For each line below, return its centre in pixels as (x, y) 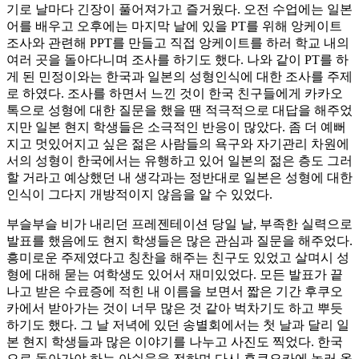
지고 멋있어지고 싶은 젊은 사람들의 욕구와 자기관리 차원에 (178, 143)
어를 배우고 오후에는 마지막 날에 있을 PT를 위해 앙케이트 (174, 26)
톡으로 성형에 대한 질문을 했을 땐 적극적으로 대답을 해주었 (179, 110)
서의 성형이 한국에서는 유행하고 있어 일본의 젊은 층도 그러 (179, 160)
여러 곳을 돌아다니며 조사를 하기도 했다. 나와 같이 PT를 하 (177, 59)
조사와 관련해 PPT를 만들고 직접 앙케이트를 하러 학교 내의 (178, 42)
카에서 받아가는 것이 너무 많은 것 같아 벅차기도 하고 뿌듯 (175, 308)
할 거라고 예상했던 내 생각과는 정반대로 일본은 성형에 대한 (179, 177)
